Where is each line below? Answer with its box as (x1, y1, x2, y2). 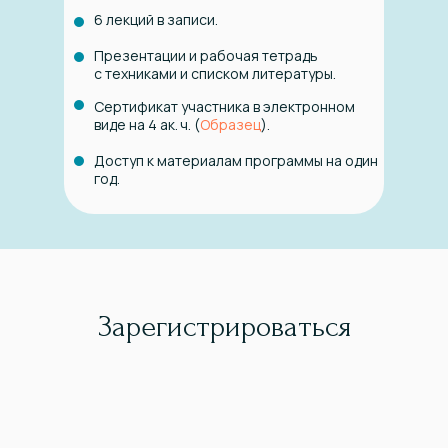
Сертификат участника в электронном (94, 97, 355, 117)
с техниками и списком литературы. (94, 64, 336, 84)
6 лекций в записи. (94, 10, 218, 30)
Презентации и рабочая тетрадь (94, 46, 318, 66)
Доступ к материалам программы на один (94, 151, 378, 171)
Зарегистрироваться (97, 310, 351, 344)
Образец (200, 115, 261, 135)
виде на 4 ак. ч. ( (94, 115, 200, 135)
